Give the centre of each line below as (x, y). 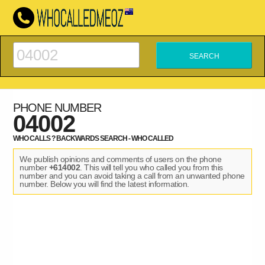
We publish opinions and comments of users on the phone (121, 159)
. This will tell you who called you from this (151, 167)
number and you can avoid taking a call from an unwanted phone (132, 176)
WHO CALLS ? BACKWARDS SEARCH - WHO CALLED (93, 138)
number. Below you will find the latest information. (104, 184)
